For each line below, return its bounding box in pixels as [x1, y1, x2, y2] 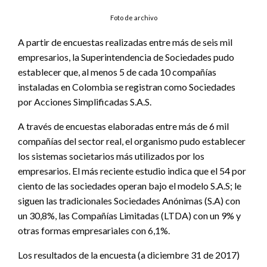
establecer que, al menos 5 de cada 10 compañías [18, 66, 216, 77]
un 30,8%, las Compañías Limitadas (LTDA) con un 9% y [18, 209, 241, 221]
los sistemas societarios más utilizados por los [18, 150, 204, 162]
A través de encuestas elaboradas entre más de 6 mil [18, 120, 229, 132]
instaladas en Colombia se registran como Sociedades [18, 80, 235, 92]
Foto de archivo [110, 13, 157, 21]
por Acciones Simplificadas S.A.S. [18, 95, 151, 107]
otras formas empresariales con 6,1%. [18, 224, 170, 236]
